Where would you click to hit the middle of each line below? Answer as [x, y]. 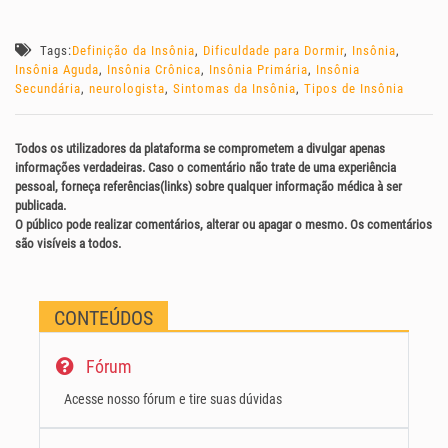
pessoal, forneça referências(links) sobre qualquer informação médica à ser [208, 187]
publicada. [40, 206]
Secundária [48, 89]
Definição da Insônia [133, 51]
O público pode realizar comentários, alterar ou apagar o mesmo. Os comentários [223, 225]
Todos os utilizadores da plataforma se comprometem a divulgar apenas [200, 149]
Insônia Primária [258, 70]
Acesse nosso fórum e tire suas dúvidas [173, 400]
